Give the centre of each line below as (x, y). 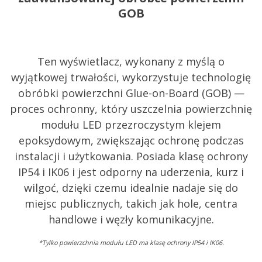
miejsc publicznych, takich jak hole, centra (131, 203)
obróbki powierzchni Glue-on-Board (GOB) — (131, 93)
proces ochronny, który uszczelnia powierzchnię (131, 108)
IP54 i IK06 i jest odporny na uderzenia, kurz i (131, 172)
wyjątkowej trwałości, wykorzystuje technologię (131, 77)
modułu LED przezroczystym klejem (131, 124)
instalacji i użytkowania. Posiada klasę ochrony (131, 156)
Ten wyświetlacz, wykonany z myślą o (131, 61)
